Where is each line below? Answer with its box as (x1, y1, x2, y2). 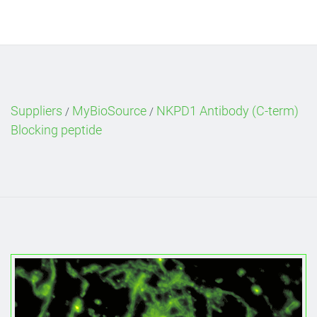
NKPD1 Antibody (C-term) (156, 103, 299, 118)
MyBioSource (72, 103, 146, 118)
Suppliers (11, 103, 62, 118)
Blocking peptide (11, 122, 102, 137)
